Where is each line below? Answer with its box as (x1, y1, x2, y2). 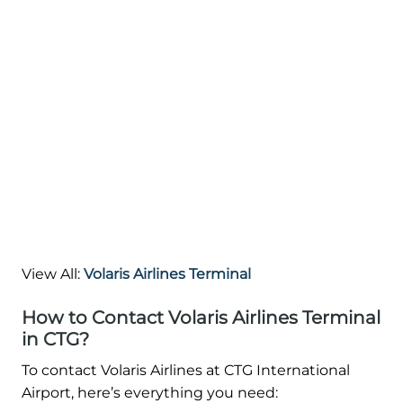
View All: (22, 264, 84, 282)
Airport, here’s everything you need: (22, 383, 278, 401)
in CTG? (22, 327, 89, 350)
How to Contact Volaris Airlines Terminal (22, 306, 381, 328)
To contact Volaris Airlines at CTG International (22, 361, 350, 379)
